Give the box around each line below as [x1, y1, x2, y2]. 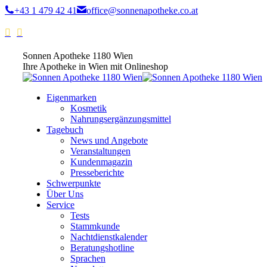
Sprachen [70, 253, 105, 263]
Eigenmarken [46, 92, 97, 103]
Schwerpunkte [46, 178, 101, 188]
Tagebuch [46, 125, 83, 135]
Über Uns [46, 189, 83, 199]
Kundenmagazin [70, 157, 132, 167]
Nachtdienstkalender [70, 232, 147, 242]
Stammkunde [70, 221, 120, 231]
